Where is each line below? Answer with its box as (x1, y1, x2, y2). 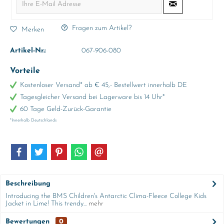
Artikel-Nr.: (10, 47, 46, 54)
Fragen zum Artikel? (70, 24, 131, 32)
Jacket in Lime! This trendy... (5, 200, 86, 207)
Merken (21, 25, 44, 33)
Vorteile (10, 67, 40, 75)
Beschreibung (5, 180, 50, 187)
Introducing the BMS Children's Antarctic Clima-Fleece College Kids (5, 192, 206, 200)
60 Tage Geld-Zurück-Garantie (20, 105, 111, 113)
